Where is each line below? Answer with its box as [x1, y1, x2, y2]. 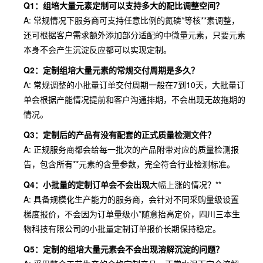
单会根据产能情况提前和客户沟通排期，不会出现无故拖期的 [23, 93, 245, 105]
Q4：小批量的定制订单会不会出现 [23, 178, 150, 190]
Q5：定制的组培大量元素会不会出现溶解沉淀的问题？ [23, 243, 224, 255]
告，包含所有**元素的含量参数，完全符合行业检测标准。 [23, 158, 235, 170]
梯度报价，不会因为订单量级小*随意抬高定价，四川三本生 [23, 208, 240, 220]
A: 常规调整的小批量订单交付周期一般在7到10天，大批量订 [23, 79, 245, 90]
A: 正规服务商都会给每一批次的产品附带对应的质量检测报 [23, 143, 239, 155]
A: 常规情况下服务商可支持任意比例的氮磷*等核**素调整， [23, 14, 240, 26]
